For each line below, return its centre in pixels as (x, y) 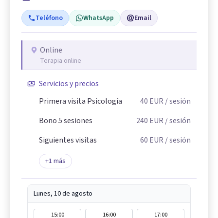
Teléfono (49, 18)
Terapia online (61, 61)
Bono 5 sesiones (66, 120)
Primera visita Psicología (81, 101)
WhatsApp (99, 18)
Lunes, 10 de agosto (63, 193)
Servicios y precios (69, 83)
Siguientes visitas (68, 140)
